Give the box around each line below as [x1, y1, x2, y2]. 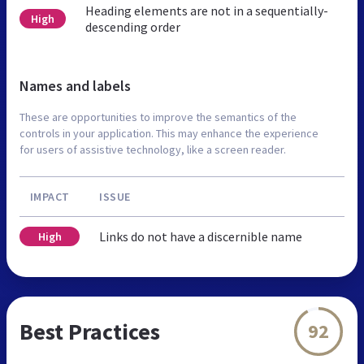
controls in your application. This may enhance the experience [19, 125, 318, 141]
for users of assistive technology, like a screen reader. [19, 141, 286, 157]
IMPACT [29, 188, 70, 204]
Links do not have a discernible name [99, 227, 302, 245]
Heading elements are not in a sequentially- [84, 2, 328, 19]
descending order [84, 18, 180, 35]
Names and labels [19, 76, 131, 95]
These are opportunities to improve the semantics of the [19, 109, 297, 124]
